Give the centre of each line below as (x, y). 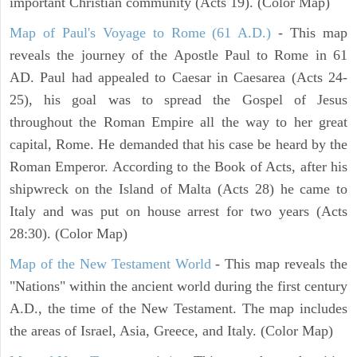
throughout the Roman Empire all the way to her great (178, 122)
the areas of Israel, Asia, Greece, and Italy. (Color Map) (171, 330)
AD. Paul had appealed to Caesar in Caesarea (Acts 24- (178, 77)
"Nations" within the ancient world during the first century (178, 286)
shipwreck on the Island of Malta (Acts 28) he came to (178, 188)
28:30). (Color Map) (69, 233)
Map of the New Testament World (110, 263)
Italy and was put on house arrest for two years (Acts (178, 211)
